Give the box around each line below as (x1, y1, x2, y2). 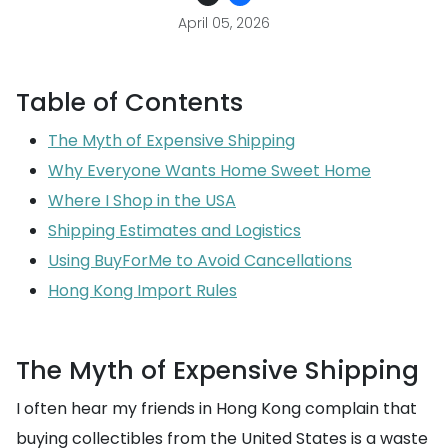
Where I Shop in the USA (48, 189, 236, 212)
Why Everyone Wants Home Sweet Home (48, 159, 371, 182)
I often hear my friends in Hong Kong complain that (16, 397, 417, 420)
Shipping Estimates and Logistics (48, 219, 301, 242)
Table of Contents (16, 85, 243, 120)
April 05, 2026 (178, 13, 270, 33)
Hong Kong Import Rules (48, 279, 237, 302)
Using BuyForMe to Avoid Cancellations (48, 249, 352, 272)
